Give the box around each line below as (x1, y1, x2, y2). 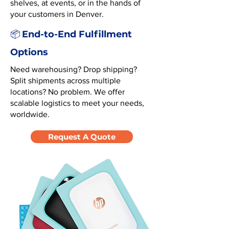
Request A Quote (48, 132, 116, 142)
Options (10, 47, 48, 58)
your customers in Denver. (10, 10, 104, 18)
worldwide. (10, 110, 50, 119)
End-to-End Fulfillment (22, 29, 132, 40)
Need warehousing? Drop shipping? (10, 65, 137, 74)
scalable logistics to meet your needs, (10, 99, 144, 107)
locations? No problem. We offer (10, 87, 125, 96)
